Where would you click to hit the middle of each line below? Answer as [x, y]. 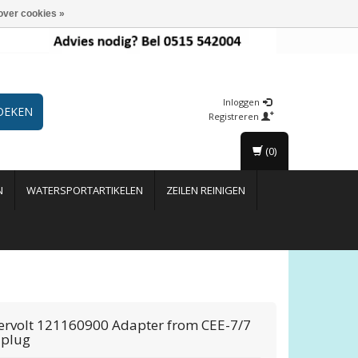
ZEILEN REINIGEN [206, 191]
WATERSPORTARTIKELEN [85, 191]
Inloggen [243, 102]
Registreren [235, 117]
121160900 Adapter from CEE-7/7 [144, 325]
